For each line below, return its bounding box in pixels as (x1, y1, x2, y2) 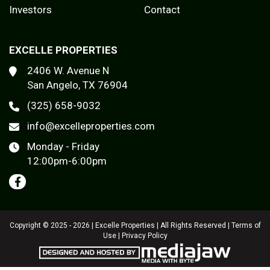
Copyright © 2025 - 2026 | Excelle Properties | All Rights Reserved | (9, 221, 231, 230)
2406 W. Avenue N (27, 64, 109, 77)
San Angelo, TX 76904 (27, 79, 128, 92)
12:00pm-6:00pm (27, 155, 107, 168)
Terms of (231, 221, 261, 230)
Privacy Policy (121, 231, 168, 240)
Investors (9, 4, 52, 16)
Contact (144, 4, 180, 16)
